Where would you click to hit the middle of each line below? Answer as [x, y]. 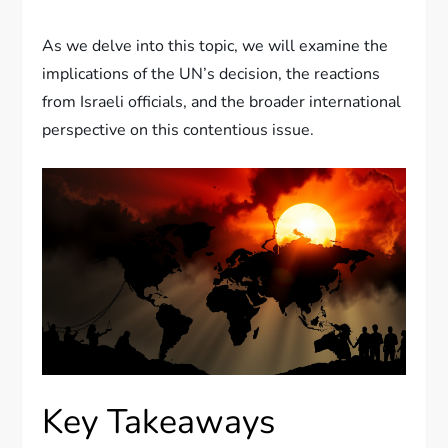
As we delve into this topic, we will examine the [215, 45]
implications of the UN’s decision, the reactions [211, 73]
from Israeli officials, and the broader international [222, 101]
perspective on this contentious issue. [178, 129]
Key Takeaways [159, 422]
